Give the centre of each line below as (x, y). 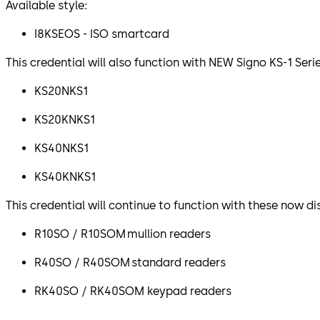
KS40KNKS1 (66, 177)
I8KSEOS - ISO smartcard (104, 34)
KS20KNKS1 (66, 120)
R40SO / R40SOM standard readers (131, 263)
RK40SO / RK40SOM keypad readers (134, 291)
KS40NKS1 (63, 149)
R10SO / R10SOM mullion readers (124, 234)
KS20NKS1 (62, 91)
